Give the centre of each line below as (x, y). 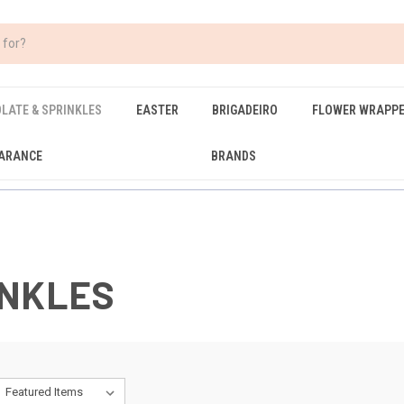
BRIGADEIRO (245, 110)
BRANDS (234, 156)
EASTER (157, 110)
